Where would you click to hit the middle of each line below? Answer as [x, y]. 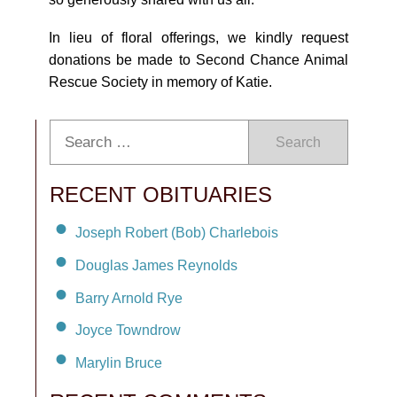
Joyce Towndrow [128, 331]
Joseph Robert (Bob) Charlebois [177, 232]
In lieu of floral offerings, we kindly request [198, 38]
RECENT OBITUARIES [161, 195]
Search [298, 142]
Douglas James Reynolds [156, 265]
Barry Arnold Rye [129, 298]
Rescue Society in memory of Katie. [160, 82]
